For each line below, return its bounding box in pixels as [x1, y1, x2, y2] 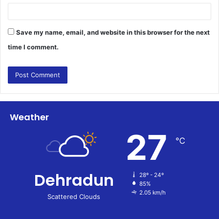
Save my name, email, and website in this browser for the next [16, 28, 210, 36]
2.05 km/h [139, 189, 166, 196]
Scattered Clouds [47, 192, 100, 200]
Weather [10, 110, 49, 123]
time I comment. [8, 43, 59, 51]
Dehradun [34, 169, 114, 191]
